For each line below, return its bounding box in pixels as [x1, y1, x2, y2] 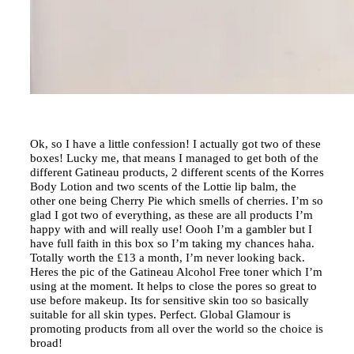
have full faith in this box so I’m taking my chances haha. [30, 236, 314, 250]
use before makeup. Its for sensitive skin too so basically [30, 293, 309, 307]
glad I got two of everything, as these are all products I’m [30, 208, 313, 221]
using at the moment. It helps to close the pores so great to [30, 279, 317, 292]
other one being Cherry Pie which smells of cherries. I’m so [30, 194, 323, 207]
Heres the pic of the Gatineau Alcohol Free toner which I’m [30, 265, 322, 278]
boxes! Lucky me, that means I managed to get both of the [30, 151, 318, 164]
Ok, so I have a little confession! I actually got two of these [30, 137, 321, 150]
